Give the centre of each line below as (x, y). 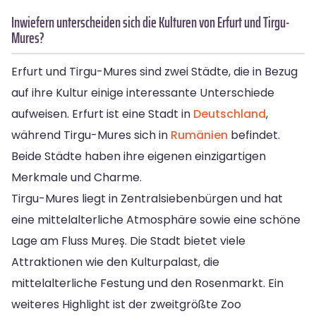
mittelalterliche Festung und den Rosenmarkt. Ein (147, 283)
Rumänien (199, 135)
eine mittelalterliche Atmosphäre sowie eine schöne (156, 219)
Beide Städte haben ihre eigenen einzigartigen (139, 156)
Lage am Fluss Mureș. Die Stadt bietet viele (128, 241)
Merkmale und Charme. (77, 177)
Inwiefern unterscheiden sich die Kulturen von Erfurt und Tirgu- (151, 22)
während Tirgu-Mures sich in (91, 135)
